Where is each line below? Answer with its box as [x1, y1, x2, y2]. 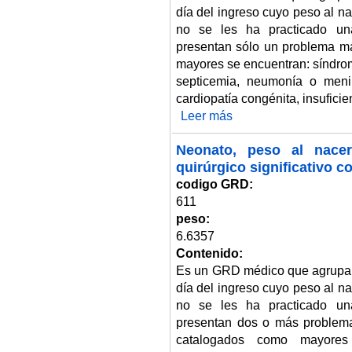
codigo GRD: [176, 177, 256, 191]
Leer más [180, 108, 233, 123]
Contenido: [176, 246, 246, 260]
